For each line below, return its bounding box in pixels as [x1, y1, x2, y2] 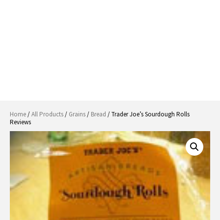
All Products [31, 110, 63, 118]
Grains [69, 110, 85, 118]
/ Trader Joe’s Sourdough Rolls [106, 110, 190, 118]
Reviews [10, 118, 31, 126]
